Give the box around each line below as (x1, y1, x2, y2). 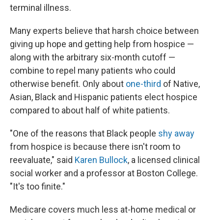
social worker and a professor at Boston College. (10, 168, 198, 178)
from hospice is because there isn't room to (10, 141, 180, 152)
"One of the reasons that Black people (10, 128, 158, 138)
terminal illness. (10, 2, 71, 13)
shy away (158, 128, 194, 138)
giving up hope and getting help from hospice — (10, 39, 194, 49)
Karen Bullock (75, 155, 128, 165)
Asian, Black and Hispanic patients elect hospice (10, 92, 197, 102)
